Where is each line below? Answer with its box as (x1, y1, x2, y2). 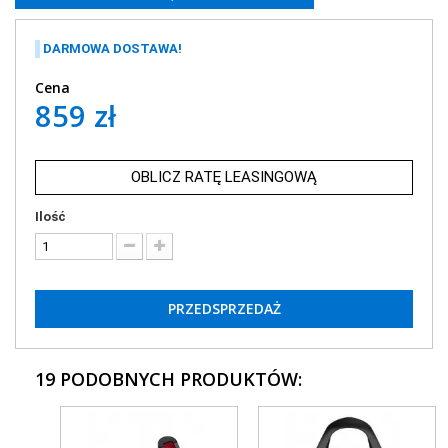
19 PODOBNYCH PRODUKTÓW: (35, 366, 302, 391)
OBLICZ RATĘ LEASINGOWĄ (131, 167, 317, 186)
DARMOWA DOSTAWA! (43, 40, 182, 56)
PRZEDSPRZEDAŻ (167, 298, 281, 318)
